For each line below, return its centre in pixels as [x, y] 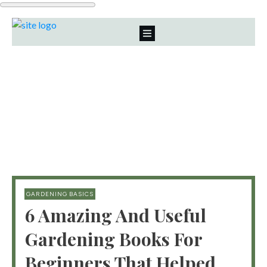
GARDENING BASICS [60, 194]
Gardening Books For [114, 239]
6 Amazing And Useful [116, 215]
